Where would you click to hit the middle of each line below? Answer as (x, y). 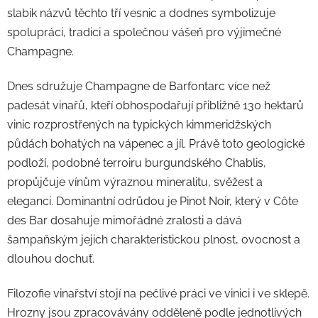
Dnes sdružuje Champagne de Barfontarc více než (139, 87)
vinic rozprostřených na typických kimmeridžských (139, 125)
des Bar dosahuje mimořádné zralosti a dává (125, 221)
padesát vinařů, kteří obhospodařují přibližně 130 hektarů (155, 106)
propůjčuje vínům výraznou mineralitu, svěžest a (135, 182)
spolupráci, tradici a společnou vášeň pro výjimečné (144, 33)
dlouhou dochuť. (51, 259)
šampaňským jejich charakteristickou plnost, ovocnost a (154, 240)
